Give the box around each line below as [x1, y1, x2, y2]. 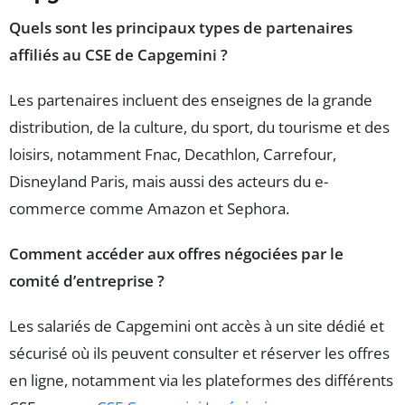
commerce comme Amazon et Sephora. [9, 198, 289, 220]
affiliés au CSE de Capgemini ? [9, 44, 228, 66]
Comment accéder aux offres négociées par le [9, 243, 344, 265]
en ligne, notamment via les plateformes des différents [9, 370, 393, 391]
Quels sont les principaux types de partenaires [9, 17, 353, 39]
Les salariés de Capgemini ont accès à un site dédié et [9, 316, 384, 337]
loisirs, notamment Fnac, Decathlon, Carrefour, [9, 144, 336, 165]
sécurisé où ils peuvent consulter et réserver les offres [9, 343, 390, 364]
